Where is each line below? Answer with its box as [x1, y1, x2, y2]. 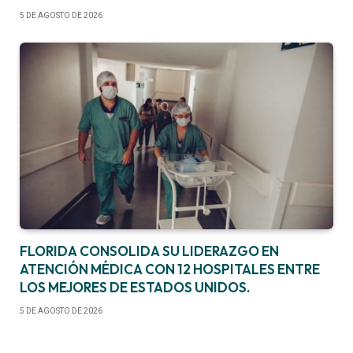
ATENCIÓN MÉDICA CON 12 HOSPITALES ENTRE [20, 260, 320, 277]
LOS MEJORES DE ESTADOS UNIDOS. [20, 278, 250, 295]
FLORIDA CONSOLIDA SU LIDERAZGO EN [20, 242, 279, 259]
